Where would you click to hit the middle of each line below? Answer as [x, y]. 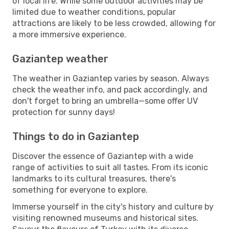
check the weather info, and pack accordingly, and [110, 89]
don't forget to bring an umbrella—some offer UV [105, 101]
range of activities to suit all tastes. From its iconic [110, 167]
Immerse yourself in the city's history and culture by [113, 207]
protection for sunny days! [64, 112]
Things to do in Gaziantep [76, 136]
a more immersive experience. [69, 34]
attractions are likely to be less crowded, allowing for [114, 23]
